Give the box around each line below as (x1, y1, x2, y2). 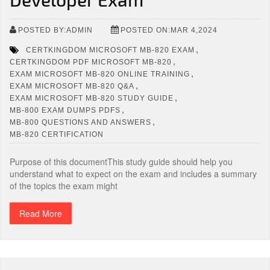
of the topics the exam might (10, 180, 118, 192)
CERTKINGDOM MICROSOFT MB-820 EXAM (26, 45, 195, 54)
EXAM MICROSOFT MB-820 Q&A (10, 81, 134, 90)
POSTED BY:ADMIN (18, 25, 93, 34)
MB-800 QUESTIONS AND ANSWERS (10, 118, 151, 127)
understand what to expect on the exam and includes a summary (10, 168, 257, 180)
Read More (19, 207, 62, 219)
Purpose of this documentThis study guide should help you (10, 155, 233, 168)
